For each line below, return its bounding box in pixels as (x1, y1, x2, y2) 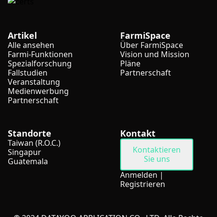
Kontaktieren (133, 144, 181, 155)
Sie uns (143, 153, 170, 164)
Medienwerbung (8, 85, 69, 96)
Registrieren (120, 178, 165, 189)
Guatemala (8, 155, 48, 167)
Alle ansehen (8, 39, 54, 50)
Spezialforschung (8, 58, 72, 69)
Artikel (8, 29, 37, 41)
